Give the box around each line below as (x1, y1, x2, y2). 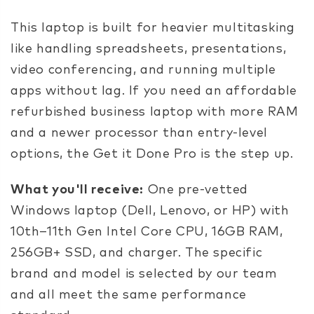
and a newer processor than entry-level (11, 126, 268, 139)
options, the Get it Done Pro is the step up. (11, 147, 294, 161)
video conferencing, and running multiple (11, 63, 277, 76)
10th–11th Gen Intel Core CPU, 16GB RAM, (11, 225, 283, 238)
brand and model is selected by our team (11, 267, 278, 280)
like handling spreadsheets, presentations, (11, 42, 287, 55)
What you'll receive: (11, 183, 144, 196)
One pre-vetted (144, 183, 248, 196)
